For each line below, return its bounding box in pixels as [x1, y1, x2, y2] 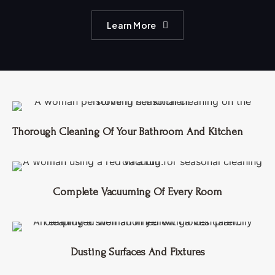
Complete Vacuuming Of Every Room [53, 186, 222, 198]
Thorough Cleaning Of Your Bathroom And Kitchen [12, 126, 243, 138]
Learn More [106, 19, 157, 31]
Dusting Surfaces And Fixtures [70, 246, 205, 258]
